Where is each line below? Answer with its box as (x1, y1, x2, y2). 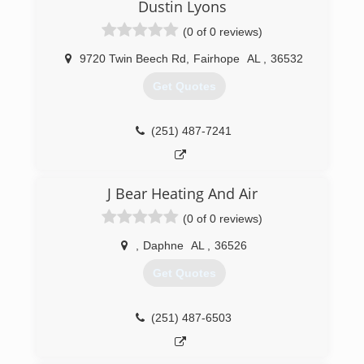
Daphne (143, 239, 184, 252)
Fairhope (193, 52, 240, 65)
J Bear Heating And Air (106, 184, 258, 203)
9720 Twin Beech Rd (80, 52, 186, 65)
